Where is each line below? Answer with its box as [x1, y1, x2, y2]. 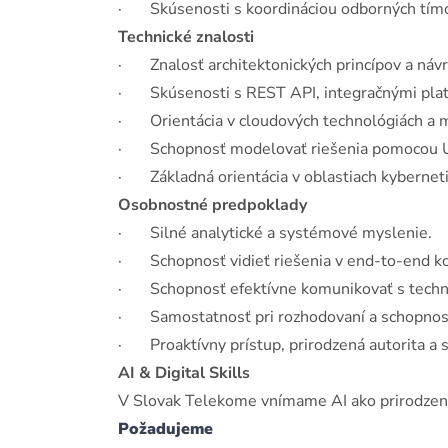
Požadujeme [118, 418, 213, 440]
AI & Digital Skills [118, 362, 250, 384]
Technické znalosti [118, 26, 254, 48]
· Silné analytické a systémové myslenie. [118, 222, 432, 244]
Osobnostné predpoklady [118, 194, 307, 216]
